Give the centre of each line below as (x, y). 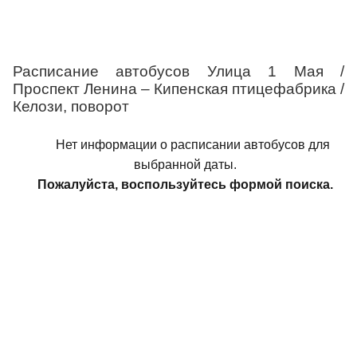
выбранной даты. (185, 165)
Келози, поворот (71, 106)
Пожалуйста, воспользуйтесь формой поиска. (185, 184)
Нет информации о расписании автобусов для (193, 145)
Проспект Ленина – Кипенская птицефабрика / (178, 89)
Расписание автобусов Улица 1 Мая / (178, 71)
